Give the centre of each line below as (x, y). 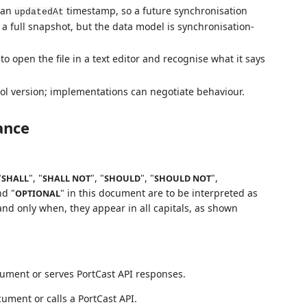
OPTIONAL (37, 193)
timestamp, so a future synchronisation (155, 10)
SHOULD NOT (182, 178)
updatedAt (39, 12)
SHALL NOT (66, 178)
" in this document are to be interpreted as (159, 193)
